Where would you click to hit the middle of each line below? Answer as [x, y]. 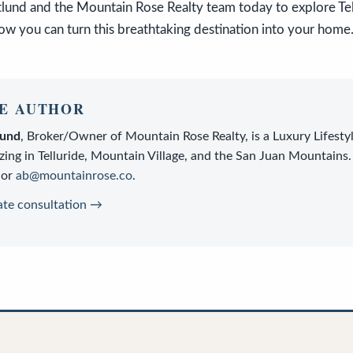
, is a [259, 136]
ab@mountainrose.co [74, 176]
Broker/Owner [67, 136]
